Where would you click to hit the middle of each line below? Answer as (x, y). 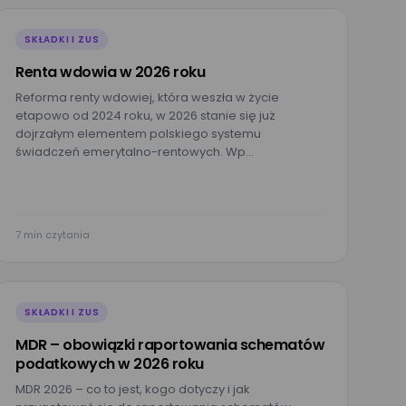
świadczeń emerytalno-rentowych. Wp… (135, 152)
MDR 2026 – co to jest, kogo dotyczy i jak (133, 389)
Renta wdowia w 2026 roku (110, 72)
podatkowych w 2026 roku (110, 364)
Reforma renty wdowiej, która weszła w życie (147, 97)
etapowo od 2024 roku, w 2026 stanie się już (145, 116)
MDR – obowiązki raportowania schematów (170, 345)
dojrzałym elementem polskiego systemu (138, 134)
